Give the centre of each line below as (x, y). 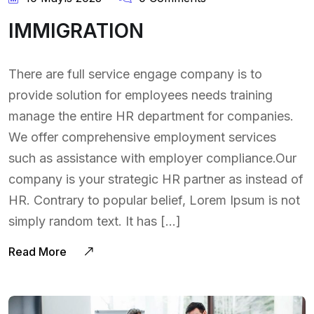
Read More (39, 252)
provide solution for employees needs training (141, 95)
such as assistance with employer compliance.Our (152, 158)
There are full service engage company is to (135, 74)
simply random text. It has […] (95, 221)
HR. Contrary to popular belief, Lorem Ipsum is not (154, 200)
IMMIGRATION (76, 31)
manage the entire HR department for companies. (151, 116)
